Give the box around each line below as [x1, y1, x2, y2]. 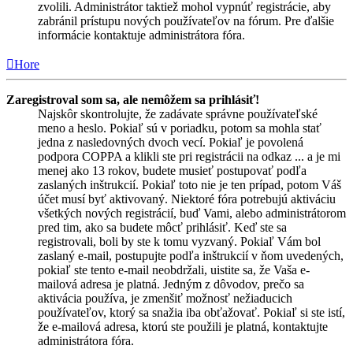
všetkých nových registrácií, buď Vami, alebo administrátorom [38, 206, 346, 221]
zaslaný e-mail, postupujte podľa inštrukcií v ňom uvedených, [38, 249, 344, 263]
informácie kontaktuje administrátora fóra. [38, 28, 245, 43]
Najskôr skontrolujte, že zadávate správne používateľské [38, 107, 318, 121]
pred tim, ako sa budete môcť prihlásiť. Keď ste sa [38, 221, 287, 235]
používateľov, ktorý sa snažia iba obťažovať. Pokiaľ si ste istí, [38, 306, 345, 320]
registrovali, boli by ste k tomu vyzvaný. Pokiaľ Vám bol [38, 235, 321, 249]
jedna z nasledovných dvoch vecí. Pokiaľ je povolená [38, 136, 303, 150]
